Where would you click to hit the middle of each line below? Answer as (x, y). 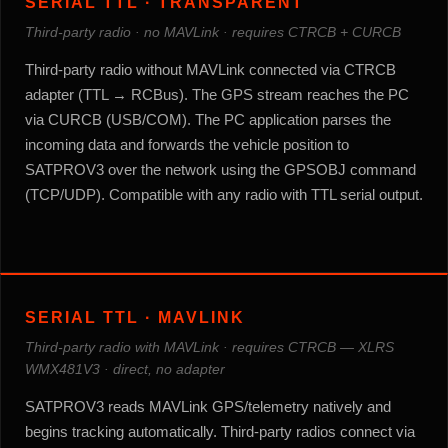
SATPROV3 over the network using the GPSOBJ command (220, 169)
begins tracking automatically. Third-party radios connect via (220, 431)
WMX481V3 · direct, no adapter (125, 368)
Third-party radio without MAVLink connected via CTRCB (210, 69)
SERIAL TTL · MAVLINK (135, 317)
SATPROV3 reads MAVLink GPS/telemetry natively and (208, 406)
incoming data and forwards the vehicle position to (187, 144)
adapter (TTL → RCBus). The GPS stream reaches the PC (217, 94)
